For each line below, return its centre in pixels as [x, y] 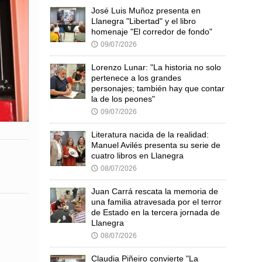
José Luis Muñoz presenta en [146, 10]
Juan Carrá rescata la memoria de [155, 191]
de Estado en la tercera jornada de [156, 212]
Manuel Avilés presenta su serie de [156, 145]
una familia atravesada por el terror [156, 201]
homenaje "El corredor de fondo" [152, 31]
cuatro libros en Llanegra [137, 155]
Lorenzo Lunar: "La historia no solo [156, 67]
